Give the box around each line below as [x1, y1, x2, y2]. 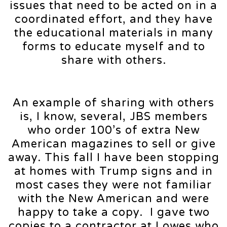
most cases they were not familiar [15, 178, 212, 192]
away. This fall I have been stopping [8, 151, 219, 165]
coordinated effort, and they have [14, 13, 213, 26]
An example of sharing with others [13, 96, 214, 110]
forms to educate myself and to [22, 40, 205, 54]
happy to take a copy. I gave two [17, 206, 210, 219]
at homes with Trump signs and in [14, 165, 213, 178]
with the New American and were [18, 192, 209, 206]
